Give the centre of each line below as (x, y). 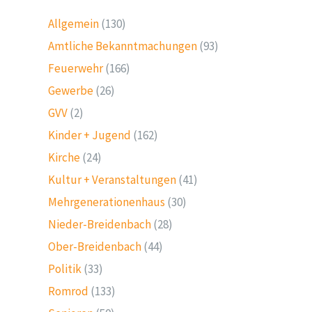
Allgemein (74, 24)
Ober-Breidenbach (95, 247)
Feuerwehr (76, 68)
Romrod (69, 291)
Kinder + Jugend (90, 135)
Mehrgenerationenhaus (107, 202)
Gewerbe (71, 91)
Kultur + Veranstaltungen (112, 180)
